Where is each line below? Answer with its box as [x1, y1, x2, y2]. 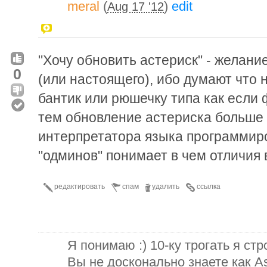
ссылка [197, 182, 221, 191]
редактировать [54, 182, 105, 191]
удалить [152, 182, 179, 191]
